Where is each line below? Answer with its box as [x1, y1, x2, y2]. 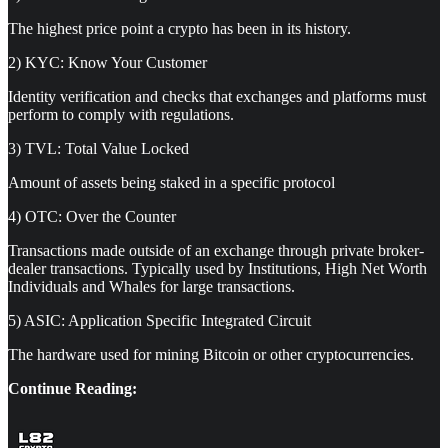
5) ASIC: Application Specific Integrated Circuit [8, 311, 311, 329]
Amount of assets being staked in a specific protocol [8, 173, 335, 191]
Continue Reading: [8, 379, 137, 397]
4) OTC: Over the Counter [8, 207, 176, 225]
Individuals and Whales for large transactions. [8, 277, 295, 295]
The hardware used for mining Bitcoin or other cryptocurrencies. [8, 345, 414, 363]
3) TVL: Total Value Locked [8, 139, 189, 157]
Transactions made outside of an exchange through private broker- [8, 241, 424, 259]
